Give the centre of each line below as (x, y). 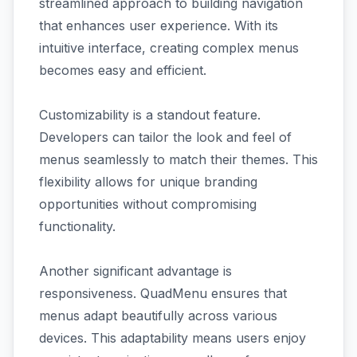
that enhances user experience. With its (159, 25)
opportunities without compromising (148, 204)
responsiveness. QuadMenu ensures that (163, 293)
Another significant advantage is (135, 271)
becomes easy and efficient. (123, 70)
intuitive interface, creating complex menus (169, 48)
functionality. (77, 226)
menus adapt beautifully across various (158, 316)
